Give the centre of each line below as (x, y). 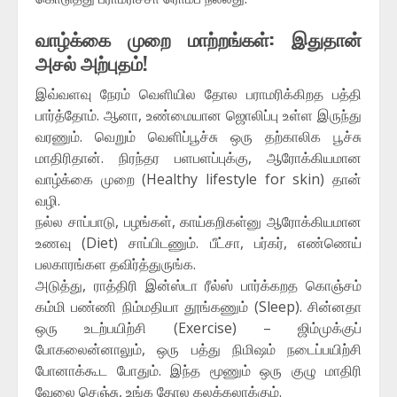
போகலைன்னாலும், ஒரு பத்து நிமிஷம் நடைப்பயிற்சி (198, 350)
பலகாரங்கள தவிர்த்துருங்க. (116, 265)
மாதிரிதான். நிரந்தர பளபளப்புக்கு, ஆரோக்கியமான (198, 158)
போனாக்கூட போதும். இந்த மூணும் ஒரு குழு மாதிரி (198, 371)
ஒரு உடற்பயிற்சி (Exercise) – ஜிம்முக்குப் (198, 328)
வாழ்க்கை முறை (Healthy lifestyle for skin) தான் (198, 179)
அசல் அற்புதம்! (92, 63)
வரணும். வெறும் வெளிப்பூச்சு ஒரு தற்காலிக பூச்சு (198, 137)
